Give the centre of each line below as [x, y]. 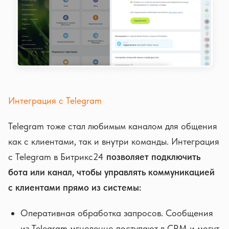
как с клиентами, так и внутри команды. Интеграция [114, 141]
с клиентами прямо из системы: [75, 187]
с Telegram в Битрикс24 [57, 156]
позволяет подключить [153, 156]
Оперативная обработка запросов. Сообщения [117, 213]
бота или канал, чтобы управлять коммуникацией [111, 172]
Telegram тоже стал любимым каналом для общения [113, 126]
